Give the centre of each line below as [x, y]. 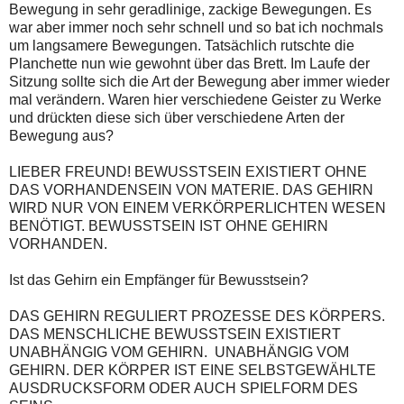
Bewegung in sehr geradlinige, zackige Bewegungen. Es [190, 10]
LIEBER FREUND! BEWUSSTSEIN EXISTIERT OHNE [188, 172]
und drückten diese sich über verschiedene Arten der [177, 118]
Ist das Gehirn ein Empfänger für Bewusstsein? [159, 280]
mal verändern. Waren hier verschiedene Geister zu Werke [195, 100]
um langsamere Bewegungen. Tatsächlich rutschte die [182, 46]
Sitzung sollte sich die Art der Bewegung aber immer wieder [199, 82]
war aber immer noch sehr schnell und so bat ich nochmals [196, 28]
